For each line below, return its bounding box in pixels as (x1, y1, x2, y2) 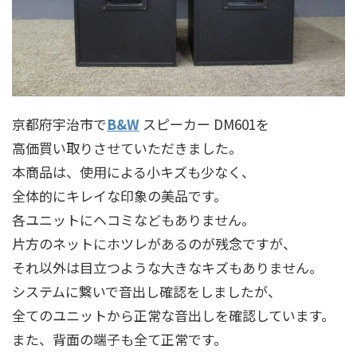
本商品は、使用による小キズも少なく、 (12, 161, 255, 182)
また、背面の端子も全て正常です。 (12, 328, 227, 349)
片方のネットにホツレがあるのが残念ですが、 (12, 233, 296, 253)
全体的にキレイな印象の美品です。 (12, 185, 227, 206)
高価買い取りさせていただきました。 (12, 137, 242, 158)
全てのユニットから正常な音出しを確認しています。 (12, 304, 335, 325)
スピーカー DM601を (139, 113, 269, 134)
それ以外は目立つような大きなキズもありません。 (12, 257, 323, 277)
